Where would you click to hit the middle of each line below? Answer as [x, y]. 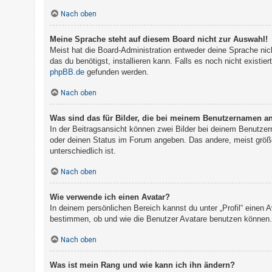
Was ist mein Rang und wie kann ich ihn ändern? [142, 265]
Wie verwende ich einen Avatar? [110, 197]
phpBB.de [67, 72]
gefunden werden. [117, 72]
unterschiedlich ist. [83, 151]
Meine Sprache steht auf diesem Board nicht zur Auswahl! [159, 39]
